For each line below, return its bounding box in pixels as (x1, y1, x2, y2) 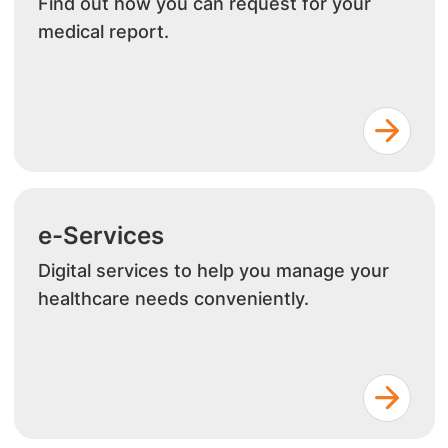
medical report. (37, 21, 169, 42)
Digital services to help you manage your (37, 260, 389, 281)
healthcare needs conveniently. (37, 288, 309, 309)
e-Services (37, 221, 164, 250)
